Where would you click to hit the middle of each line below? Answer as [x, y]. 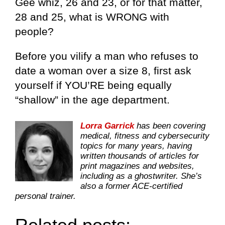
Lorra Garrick [107, 126]
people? [34, 31]
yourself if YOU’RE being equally [93, 85]
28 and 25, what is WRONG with [92, 17]
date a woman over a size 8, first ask [103, 70]
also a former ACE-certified [131, 186]
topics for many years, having [136, 146]
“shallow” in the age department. [92, 99]
